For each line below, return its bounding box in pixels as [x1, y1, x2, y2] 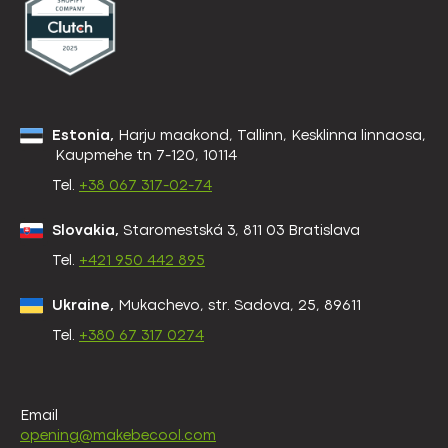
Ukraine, [52, 300, 114, 314]
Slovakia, [52, 225, 119, 239]
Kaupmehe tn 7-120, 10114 [52, 150, 237, 164]
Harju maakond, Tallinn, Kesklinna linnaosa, [114, 130, 426, 144]
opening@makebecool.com [20, 430, 216, 444]
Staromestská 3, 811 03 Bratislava [119, 225, 360, 239]
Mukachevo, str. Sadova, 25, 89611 [114, 300, 361, 314]
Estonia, [52, 130, 114, 144]
